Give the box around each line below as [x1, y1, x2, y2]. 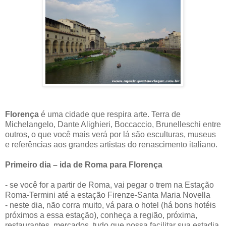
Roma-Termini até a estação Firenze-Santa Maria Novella [5, 191, 210, 200]
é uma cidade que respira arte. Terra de [41, 110, 181, 119]
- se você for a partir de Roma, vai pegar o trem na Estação [5, 181, 214, 190]
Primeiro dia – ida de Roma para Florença [5, 160, 164, 169]
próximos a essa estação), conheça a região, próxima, [5, 211, 197, 220]
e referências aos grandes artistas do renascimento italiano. [5, 140, 217, 149]
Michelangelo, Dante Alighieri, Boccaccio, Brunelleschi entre [5, 120, 221, 129]
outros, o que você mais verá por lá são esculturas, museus [5, 130, 216, 139]
